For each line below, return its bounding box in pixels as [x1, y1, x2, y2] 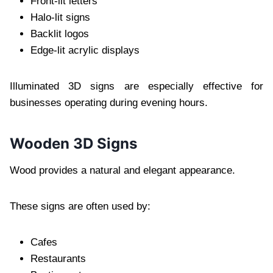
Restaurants [30, 252, 86, 264]
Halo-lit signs [30, 11, 90, 23]
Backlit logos [30, 27, 89, 40]
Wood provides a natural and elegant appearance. [10, 164, 235, 176]
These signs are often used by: [10, 200, 151, 212]
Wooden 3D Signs [10, 134, 137, 152]
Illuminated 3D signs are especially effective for [10, 80, 263, 92]
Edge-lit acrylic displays [30, 44, 140, 56]
